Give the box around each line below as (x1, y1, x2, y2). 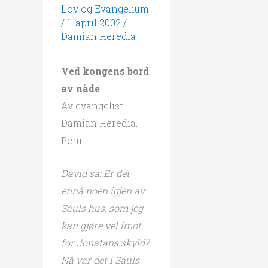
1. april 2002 (67, 16, 123, 29)
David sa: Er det (61, 166, 130, 179)
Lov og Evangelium (61, 2, 149, 15)
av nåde (61, 82, 100, 95)
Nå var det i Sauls (61, 253, 139, 266)
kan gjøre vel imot (61, 218, 141, 232)
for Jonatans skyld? (61, 236, 149, 249)
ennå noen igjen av (61, 184, 145, 197)
